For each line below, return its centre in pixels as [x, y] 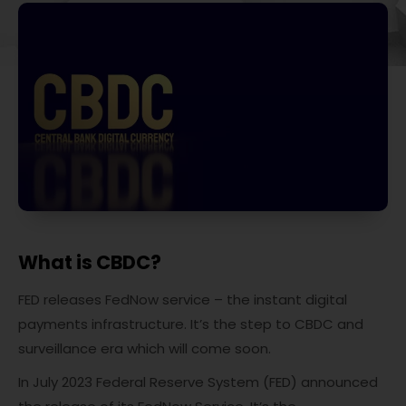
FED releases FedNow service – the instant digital [183, 300]
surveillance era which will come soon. [145, 349]
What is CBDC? [90, 263]
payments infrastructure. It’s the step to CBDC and [191, 324]
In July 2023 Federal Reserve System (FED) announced [198, 382]
